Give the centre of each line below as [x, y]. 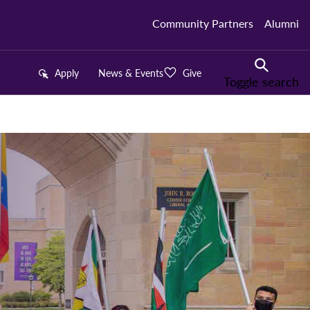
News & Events [131, 72]
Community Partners [203, 23]
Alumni [282, 23]
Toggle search [261, 81]
